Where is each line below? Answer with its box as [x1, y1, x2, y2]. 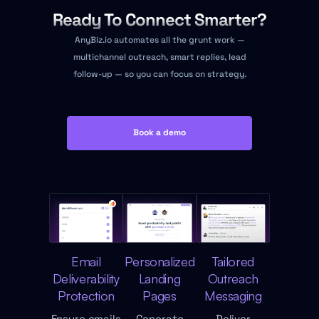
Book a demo [133, 126, 186, 138]
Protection [57, 287, 115, 303]
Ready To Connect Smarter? [52, 8, 267, 31]
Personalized [124, 253, 195, 269]
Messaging [204, 287, 262, 303]
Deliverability [52, 270, 120, 286]
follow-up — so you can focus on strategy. [73, 68, 246, 80]
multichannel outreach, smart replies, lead [73, 51, 246, 63]
